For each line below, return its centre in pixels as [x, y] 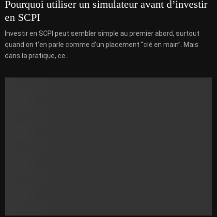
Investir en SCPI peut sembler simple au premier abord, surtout [102, 33]
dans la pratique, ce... [37, 55]
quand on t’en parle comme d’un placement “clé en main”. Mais [102, 44]
